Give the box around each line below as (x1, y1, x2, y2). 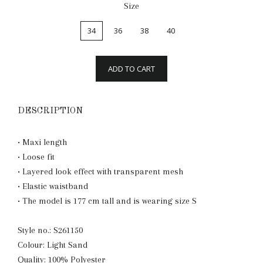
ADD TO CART (108, 63, 155, 74)
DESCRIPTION (18, 107, 83, 116)
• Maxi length (18, 137, 67, 147)
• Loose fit (18, 151, 55, 162)
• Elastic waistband (18, 181, 88, 191)
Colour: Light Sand (18, 240, 87, 250)
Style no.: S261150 (18, 225, 83, 235)
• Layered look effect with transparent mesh (18, 166, 183, 177)
